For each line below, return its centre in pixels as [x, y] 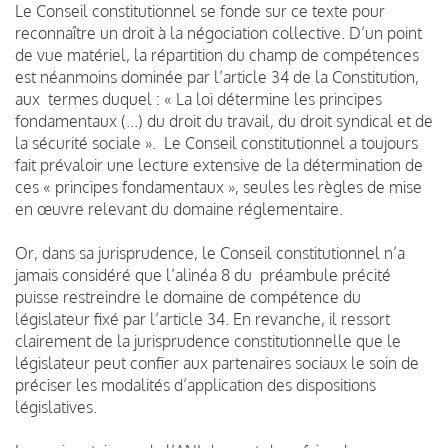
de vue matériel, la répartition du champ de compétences [217, 54]
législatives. [56, 406]
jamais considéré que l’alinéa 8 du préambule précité [203, 274]
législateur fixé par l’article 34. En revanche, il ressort [202, 318]
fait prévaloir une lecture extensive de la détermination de [219, 164]
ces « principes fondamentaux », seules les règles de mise [218, 186]
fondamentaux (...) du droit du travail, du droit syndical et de [224, 120]
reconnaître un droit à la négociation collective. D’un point [218, 32]
